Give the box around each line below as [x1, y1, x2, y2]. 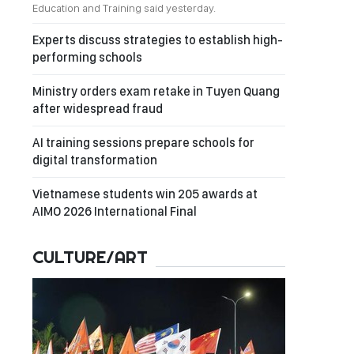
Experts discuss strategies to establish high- [32, 32, 283, 47]
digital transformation [32, 153, 157, 168]
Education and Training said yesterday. [32, 2, 216, 14]
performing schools [32, 50, 142, 65]
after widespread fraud [32, 101, 163, 116]
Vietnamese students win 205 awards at [32, 186, 258, 201]
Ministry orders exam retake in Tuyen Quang [32, 84, 280, 99]
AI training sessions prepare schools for [32, 135, 254, 150]
